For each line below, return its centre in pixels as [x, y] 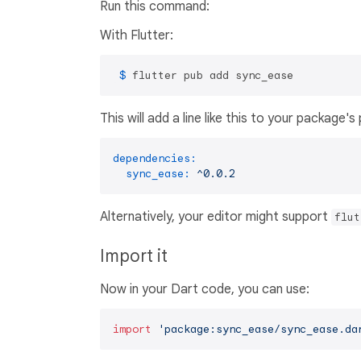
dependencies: [155, 159]
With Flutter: [137, 36]
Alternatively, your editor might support [216, 217]
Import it [134, 257]
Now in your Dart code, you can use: [205, 290]
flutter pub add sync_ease [213, 76]
